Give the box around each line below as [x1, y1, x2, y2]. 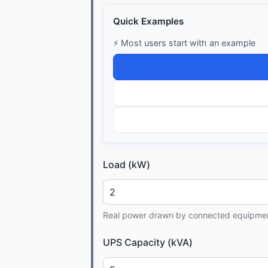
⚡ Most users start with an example [113, 37, 255, 48]
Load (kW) [103, 158, 150, 170]
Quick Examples [113, 15, 184, 27]
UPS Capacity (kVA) [103, 236, 193, 248]
